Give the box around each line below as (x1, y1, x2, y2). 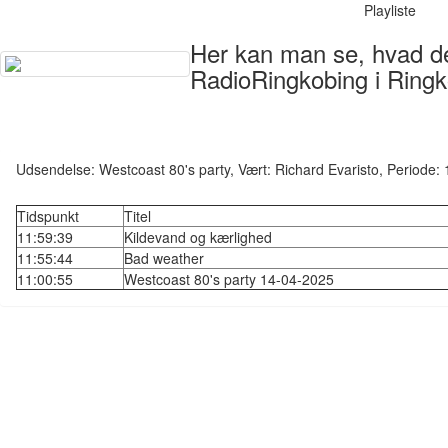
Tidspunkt (17, 206, 79, 226)
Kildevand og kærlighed (124, 227, 272, 247)
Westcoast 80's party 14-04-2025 (124, 269, 334, 289)
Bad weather (124, 248, 204, 268)
